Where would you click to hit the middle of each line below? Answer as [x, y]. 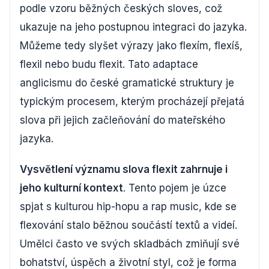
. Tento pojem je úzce [175, 188]
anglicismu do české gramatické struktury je [127, 83]
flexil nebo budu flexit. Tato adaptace [109, 64]
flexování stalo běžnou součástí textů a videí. [128, 225]
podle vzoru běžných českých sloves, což [121, 8]
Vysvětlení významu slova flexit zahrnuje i [124, 169]
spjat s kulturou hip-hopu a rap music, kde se [128, 206]
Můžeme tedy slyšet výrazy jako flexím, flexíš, [131, 45]
